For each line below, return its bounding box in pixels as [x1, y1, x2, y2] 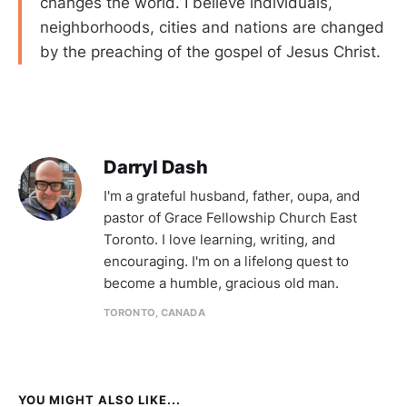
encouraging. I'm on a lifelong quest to [104, 252, 349, 270]
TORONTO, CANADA [104, 305, 205, 319]
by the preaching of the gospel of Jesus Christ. [40, 42, 381, 61]
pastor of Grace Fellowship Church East [104, 208, 357, 226]
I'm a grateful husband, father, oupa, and [104, 186, 360, 204]
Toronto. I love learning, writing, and [104, 230, 335, 248]
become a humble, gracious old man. [104, 273, 339, 292]
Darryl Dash [104, 155, 208, 178]
